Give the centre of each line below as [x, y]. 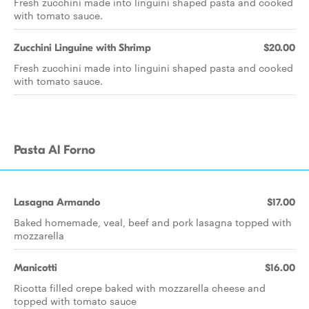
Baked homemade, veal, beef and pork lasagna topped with [153, 222]
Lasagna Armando [57, 202]
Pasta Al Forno [54, 150]
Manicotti [36, 268]
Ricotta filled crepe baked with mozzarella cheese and [140, 288]
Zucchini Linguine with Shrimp [82, 48]
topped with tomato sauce [75, 301]
